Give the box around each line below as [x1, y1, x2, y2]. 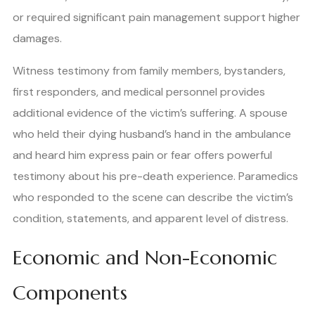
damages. [13, 30, 62, 46]
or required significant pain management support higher [13, 9, 300, 25]
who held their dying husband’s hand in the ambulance [13, 126, 291, 141]
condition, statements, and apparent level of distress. [13, 210, 288, 226]
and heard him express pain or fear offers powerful [13, 147, 272, 162]
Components [13, 280, 127, 305]
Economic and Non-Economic [13, 245, 277, 270]
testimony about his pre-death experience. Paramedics [13, 168, 298, 184]
